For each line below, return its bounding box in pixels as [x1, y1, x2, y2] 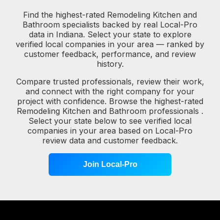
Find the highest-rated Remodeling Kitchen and [23, 9, 197, 20]
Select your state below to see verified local [28, 115, 192, 126]
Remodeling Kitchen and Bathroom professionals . [17, 106, 203, 116]
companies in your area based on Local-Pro [27, 125, 192, 136]
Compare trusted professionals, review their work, [16, 76, 204, 86]
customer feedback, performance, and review [24, 49, 196, 59]
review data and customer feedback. [42, 135, 178, 145]
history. [96, 58, 124, 69]
